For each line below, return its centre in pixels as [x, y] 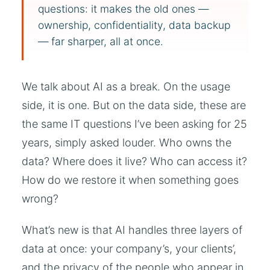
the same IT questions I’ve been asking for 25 [134, 124]
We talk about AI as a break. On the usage [126, 86]
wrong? [40, 198]
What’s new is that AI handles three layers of [132, 230]
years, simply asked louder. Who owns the [127, 142]
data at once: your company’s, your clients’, [129, 249]
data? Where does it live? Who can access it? [134, 161]
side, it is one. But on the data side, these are [134, 105]
